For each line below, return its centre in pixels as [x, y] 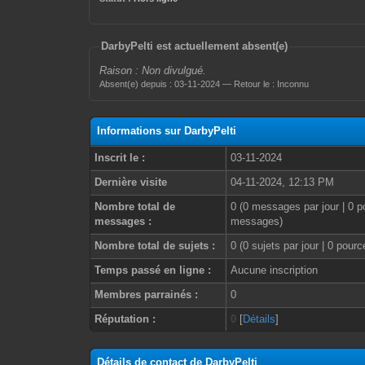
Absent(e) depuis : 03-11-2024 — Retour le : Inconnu [204, 84]
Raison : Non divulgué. [153, 70]
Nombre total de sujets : [155, 246]
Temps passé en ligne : [153, 270]
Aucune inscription [275, 270]
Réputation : [125, 319]
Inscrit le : [120, 158]
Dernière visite [131, 182]
